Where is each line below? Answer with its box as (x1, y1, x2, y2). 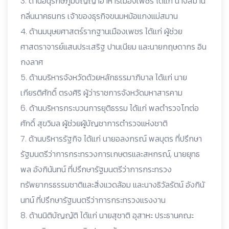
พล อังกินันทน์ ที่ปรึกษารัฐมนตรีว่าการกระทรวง (20, 163, 172, 175)
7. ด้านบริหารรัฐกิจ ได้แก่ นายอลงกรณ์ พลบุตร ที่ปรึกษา (20, 132, 202, 145)
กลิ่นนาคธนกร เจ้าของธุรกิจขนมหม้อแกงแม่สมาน (20, 10, 178, 22)
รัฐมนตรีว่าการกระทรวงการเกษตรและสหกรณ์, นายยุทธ (20, 148, 200, 160)
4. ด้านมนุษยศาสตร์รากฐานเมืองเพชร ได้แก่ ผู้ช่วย (20, 25, 182, 37)
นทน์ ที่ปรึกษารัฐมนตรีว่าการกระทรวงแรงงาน (20, 194, 166, 206)
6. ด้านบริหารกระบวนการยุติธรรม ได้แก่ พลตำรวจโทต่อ (20, 102, 199, 114)
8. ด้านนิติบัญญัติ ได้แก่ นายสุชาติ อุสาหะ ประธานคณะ (20, 209, 194, 221)
